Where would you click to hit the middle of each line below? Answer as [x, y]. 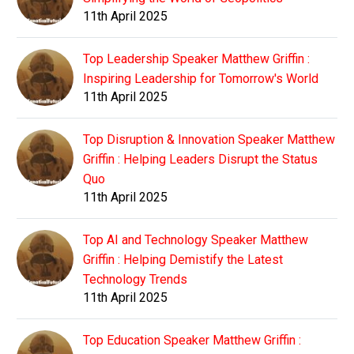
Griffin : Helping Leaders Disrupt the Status [200, 160]
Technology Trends [135, 280]
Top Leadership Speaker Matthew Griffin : [196, 59]
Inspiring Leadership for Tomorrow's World [201, 79]
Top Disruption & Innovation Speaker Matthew [209, 140]
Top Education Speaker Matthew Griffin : [192, 341]
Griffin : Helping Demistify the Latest [183, 260]
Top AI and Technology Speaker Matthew [196, 240]
